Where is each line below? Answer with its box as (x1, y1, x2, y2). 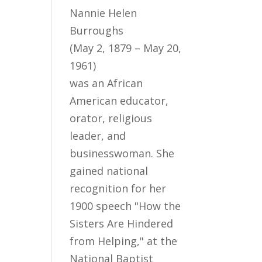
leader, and (70, 129, 126, 143)
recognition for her (70, 181, 167, 195)
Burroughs (70, 23, 124, 37)
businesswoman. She (70, 146, 175, 160)
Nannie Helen (70, 6, 137, 20)
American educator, (70, 94, 169, 108)
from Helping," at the (70, 234, 178, 248)
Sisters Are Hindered (70, 216, 174, 230)
